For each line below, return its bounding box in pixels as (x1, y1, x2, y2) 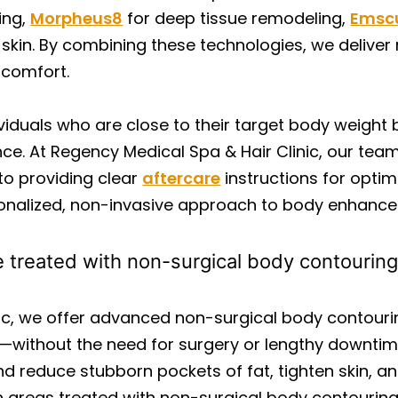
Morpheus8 (30, 7, 123, 29)
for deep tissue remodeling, (123, 7, 351, 29)
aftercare (142, 167, 221, 189)
